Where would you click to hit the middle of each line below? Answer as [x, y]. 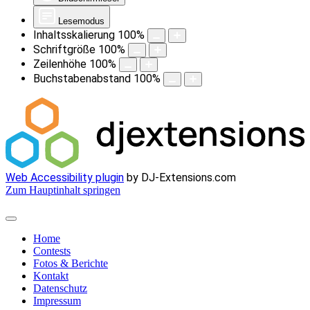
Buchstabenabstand [82, 79]
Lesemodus [81, 21]
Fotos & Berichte [71, 263]
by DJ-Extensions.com [180, 177]
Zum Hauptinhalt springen [63, 190]
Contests [52, 251]
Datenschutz [60, 288]
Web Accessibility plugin [65, 177]
